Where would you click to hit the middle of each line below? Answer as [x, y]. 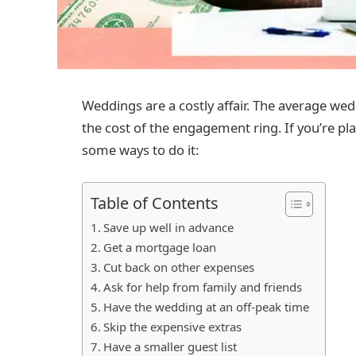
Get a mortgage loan [159, 247]
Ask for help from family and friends [202, 286]
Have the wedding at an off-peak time [206, 306]
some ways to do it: [140, 150]
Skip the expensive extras [172, 326]
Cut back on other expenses [178, 267]
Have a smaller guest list [170, 346]
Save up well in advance [168, 227]
